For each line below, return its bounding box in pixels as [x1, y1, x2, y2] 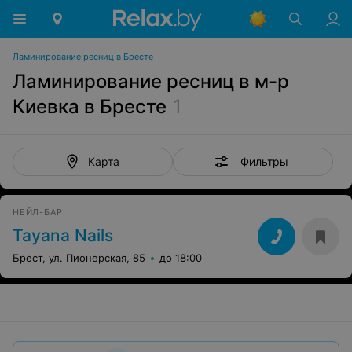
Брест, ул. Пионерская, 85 [13, 251, 145, 264]
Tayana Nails [13, 225, 113, 245]
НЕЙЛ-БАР [13, 207, 63, 218]
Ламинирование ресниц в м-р [13, 70, 289, 93]
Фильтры [240, 154, 288, 168]
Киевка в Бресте [13, 95, 167, 118]
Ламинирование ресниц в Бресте [13, 51, 153, 62]
